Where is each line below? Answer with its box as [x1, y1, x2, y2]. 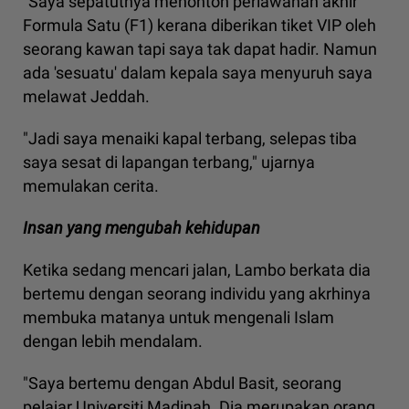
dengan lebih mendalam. [23, 331, 203, 351]
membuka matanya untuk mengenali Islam [23, 308, 334, 328]
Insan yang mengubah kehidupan [23, 218, 260, 238]
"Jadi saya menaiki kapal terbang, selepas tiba [23, 129, 357, 149]
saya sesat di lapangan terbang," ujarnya [23, 152, 315, 173]
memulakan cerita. [23, 176, 159, 196]
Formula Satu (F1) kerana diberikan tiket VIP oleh [23, 16, 376, 36]
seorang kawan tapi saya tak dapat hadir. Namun [23, 39, 377, 59]
